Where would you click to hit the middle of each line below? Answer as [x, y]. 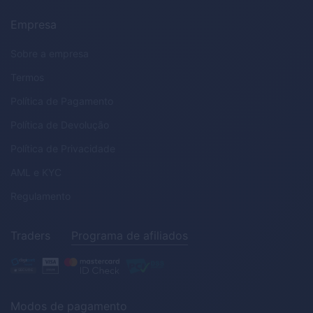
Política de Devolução [60, 125]
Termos [27, 78]
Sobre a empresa [50, 54]
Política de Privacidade [63, 149]
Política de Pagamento [62, 101]
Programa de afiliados [130, 236]
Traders [30, 236]
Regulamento [41, 196]
